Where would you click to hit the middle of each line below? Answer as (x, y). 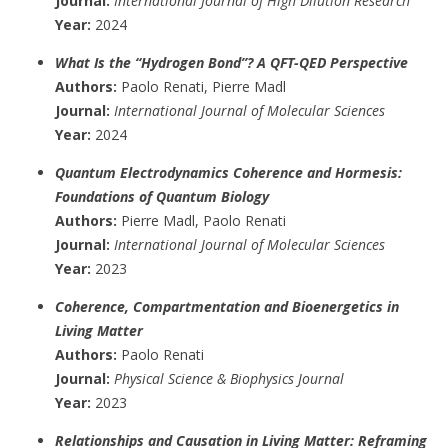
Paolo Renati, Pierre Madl (201, 86)
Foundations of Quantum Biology (162, 196)
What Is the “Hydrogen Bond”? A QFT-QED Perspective (231, 62)
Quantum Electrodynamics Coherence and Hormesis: (228, 172)
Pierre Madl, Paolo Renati (201, 220)
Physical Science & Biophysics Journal (229, 378)
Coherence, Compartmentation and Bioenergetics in (227, 306)
